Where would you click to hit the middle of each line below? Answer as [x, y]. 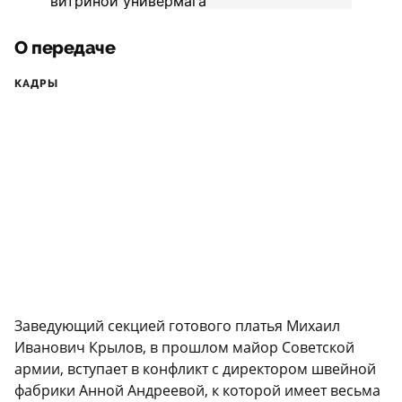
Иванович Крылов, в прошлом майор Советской [184, 347]
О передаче [65, 48]
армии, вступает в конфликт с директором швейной [195, 369]
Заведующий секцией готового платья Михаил [177, 326]
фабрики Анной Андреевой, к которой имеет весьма [197, 390]
